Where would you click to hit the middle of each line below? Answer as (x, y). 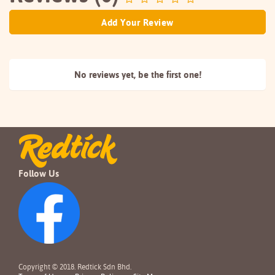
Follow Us (39, 173)
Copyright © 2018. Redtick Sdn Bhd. (75, 267)
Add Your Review (137, 22)
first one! (184, 75)
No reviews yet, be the (120, 75)
